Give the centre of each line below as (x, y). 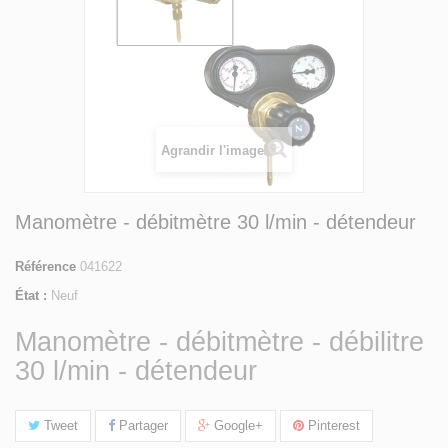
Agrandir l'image (212, 150)
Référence (45, 266)
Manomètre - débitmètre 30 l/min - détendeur (215, 221)
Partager (141, 425)
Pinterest (332, 425)
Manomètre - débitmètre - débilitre (219, 341)
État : (31, 295)
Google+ (236, 425)
